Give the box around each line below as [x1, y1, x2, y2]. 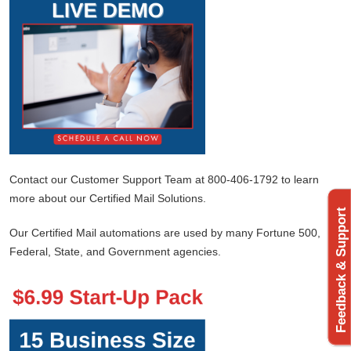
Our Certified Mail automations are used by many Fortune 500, [9, 226, 320, 239]
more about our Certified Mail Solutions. [9, 191, 206, 204]
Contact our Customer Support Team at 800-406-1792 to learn [9, 172, 319, 186]
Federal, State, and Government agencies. [9, 244, 221, 258]
